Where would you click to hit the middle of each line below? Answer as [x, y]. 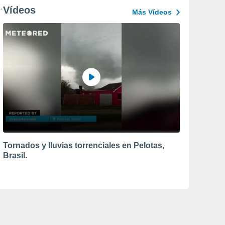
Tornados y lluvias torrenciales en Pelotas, [84, 145]
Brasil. [15, 155]
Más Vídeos [152, 12]
